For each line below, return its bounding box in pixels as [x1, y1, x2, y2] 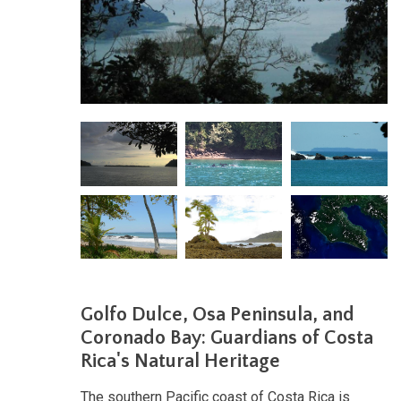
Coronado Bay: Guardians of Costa [81, 326, 373, 349]
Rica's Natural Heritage [81, 349, 280, 372]
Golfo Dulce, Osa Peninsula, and [81, 303, 354, 326]
